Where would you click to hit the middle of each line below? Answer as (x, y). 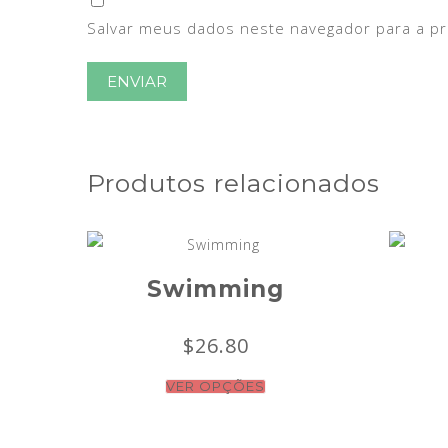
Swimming (216, 289)
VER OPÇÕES (216, 386)
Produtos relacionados (233, 183)
